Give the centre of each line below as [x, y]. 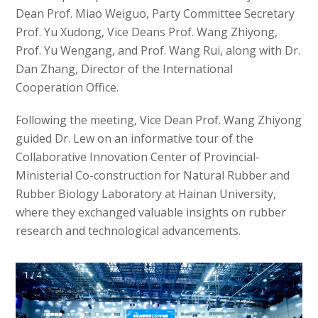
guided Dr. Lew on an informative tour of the [135, 138]
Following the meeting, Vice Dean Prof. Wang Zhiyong [159, 120]
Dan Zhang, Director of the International [125, 69]
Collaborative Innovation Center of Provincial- [138, 157]
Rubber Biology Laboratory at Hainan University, [146, 194]
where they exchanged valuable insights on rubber [151, 212]
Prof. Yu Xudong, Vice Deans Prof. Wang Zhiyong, [147, 32]
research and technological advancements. [128, 231]
